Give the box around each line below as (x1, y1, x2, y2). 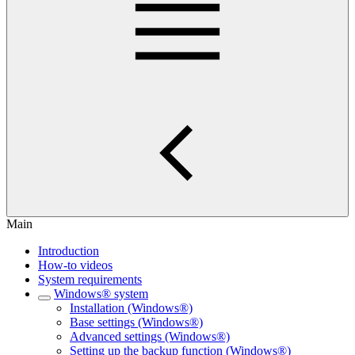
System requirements (38, 273, 142, 286)
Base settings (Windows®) (70, 315, 203, 329)
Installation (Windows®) (70, 301, 193, 315)
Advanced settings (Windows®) (70, 330, 230, 343)
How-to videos (38, 258, 113, 272)
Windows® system (54, 287, 148, 300)
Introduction (38, 244, 99, 258)
